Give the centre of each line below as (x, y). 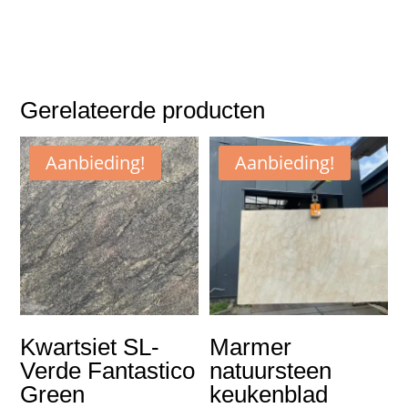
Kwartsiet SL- (90, 347)
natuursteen (271, 370)
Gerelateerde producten (143, 111)
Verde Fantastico (108, 370)
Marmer (251, 347)
